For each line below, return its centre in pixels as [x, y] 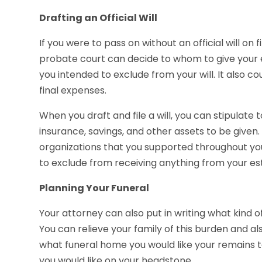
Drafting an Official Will [99, 18]
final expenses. [73, 91]
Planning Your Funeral [94, 188]
